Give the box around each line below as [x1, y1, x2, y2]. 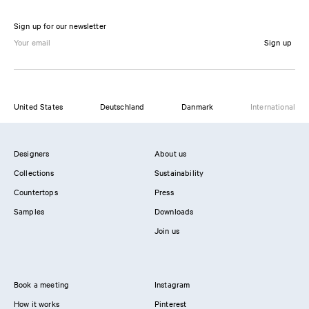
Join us [154, 225, 180, 236]
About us [154, 148, 187, 159]
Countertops [14, 186, 58, 197]
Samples [14, 206, 45, 217]
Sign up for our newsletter [14, 20, 106, 31]
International [250, 101, 295, 112]
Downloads [154, 206, 194, 217]
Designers [14, 148, 50, 159]
